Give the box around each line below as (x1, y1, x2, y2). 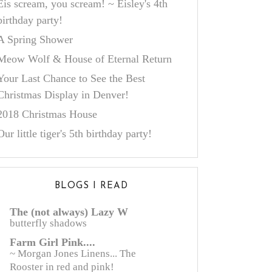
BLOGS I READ (54, 182, 128, 191)
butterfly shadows (10, 217, 87, 229)
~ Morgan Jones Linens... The (10, 248, 136, 259)
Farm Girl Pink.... (10, 236, 95, 248)
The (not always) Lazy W (10, 206, 128, 218)
